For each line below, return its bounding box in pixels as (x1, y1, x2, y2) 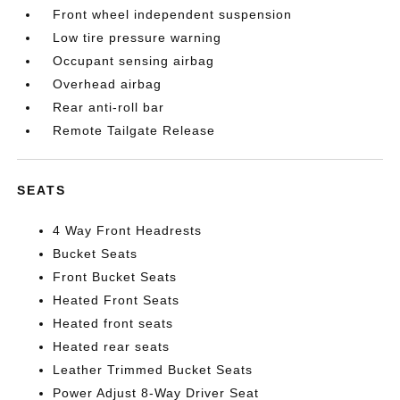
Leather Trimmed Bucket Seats (53, 362, 254, 377)
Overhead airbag (53, 77, 162, 91)
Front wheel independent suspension (53, 7, 293, 21)
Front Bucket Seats (53, 270, 178, 284)
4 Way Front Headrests (53, 223, 203, 237)
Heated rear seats (53, 339, 171, 354)
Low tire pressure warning (53, 30, 222, 45)
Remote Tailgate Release (53, 123, 216, 137)
